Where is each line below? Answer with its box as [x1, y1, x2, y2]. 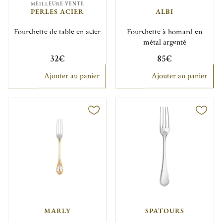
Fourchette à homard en [127, 26, 203, 37]
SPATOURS [145, 206, 184, 216]
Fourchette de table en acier [14, 26, 101, 37]
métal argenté [143, 37, 186, 48]
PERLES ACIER [31, 7, 84, 16]
